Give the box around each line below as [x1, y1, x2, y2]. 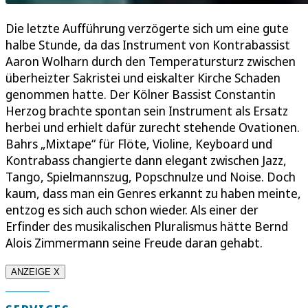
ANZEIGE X [11, 266, 60, 277]
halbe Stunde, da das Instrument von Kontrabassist [5, 36, 290, 53]
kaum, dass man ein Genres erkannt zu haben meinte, [5, 184, 301, 201]
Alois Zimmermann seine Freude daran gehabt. [5, 234, 263, 251]
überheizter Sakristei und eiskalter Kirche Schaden [5, 69, 280, 86]
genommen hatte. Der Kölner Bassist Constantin [5, 85, 276, 102]
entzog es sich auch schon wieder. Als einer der [5, 201, 258, 218]
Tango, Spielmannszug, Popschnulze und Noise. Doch [5, 168, 296, 185]
